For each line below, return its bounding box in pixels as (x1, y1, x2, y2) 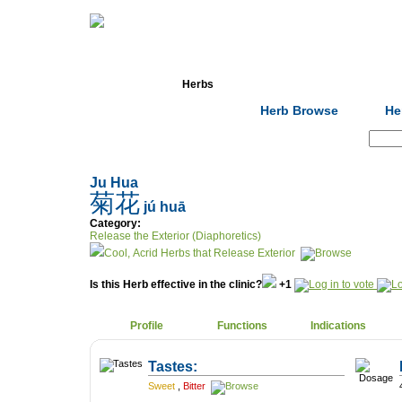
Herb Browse (260, 103, 339, 118)
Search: (312, 131, 369, 146)
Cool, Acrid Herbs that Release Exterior (104, 247, 295, 259)
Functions (217, 319, 268, 332)
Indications (310, 319, 367, 332)
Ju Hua (90, 175, 138, 190)
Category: (90, 217, 141, 230)
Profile (130, 319, 163, 332)
